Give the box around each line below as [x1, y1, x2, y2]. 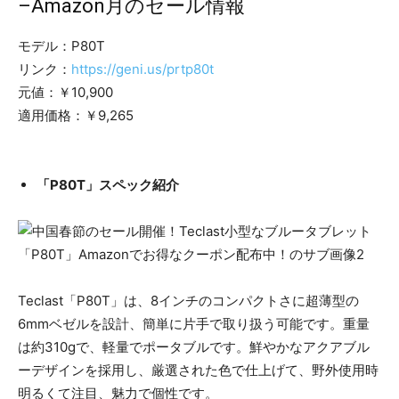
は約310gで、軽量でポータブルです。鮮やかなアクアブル [18, 338, 370, 356]
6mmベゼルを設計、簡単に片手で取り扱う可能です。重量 [18, 315, 370, 333]
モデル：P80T [18, 37, 105, 55]
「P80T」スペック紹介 [37, 176, 179, 194]
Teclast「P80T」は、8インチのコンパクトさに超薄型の [18, 292, 359, 310]
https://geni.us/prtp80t [71, 61, 214, 78]
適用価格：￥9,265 [18, 107, 134, 125]
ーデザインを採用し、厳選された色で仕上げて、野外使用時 [18, 362, 379, 379]
